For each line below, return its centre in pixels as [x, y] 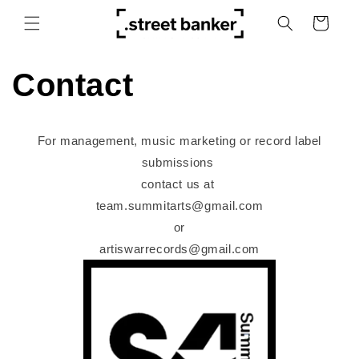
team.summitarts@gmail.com [179, 205]
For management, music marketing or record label [179, 140]
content [45, 25]
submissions [179, 162]
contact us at [179, 184]
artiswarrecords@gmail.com [179, 248]
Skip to [44, 10]
